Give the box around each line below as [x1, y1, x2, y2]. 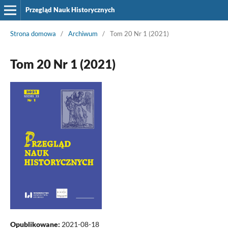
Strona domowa [10, 29, 56, 38]
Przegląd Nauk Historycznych [25, 6, 115, 14]
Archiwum [68, 29, 98, 38]
